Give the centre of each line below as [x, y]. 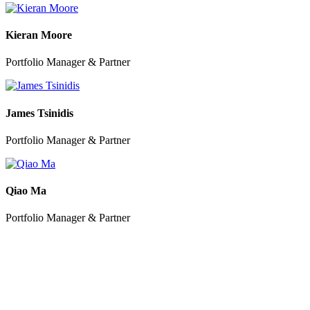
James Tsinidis [39, 113]
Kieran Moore [39, 35]
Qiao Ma [26, 191]
